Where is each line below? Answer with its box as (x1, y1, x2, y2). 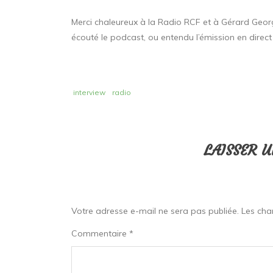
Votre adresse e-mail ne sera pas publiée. (71, 205, 239, 216)
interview (73, 87, 105, 97)
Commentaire (71, 227, 129, 239)
